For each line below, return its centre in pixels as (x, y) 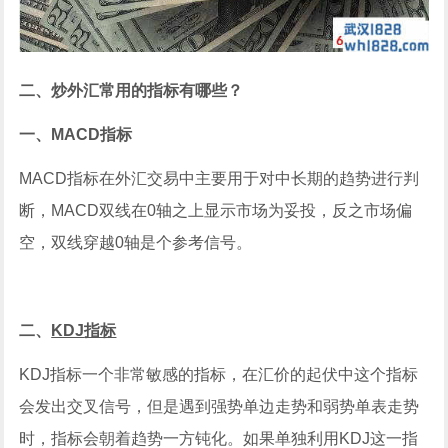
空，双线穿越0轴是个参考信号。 (136, 242)
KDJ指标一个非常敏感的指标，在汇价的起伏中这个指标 (219, 374)
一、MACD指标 (76, 134)
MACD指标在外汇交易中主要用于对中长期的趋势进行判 (219, 178)
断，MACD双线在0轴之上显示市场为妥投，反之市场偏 (216, 210)
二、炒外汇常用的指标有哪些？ (131, 90)
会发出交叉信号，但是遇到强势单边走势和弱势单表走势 (219, 406)
